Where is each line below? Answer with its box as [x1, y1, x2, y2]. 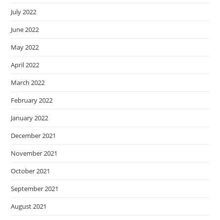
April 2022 [11, 60, 40, 69]
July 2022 [11, 7, 37, 16]
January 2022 [11, 113, 49, 122]
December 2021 [11, 131, 56, 140]
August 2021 [11, 202, 47, 211]
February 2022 [11, 96, 53, 105]
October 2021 [11, 166, 51, 175]
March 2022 [11, 78, 45, 87]
